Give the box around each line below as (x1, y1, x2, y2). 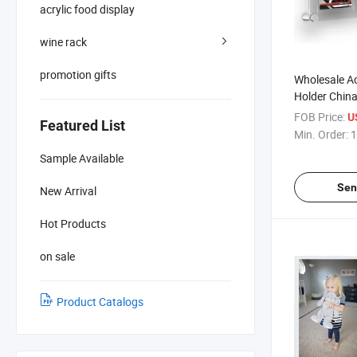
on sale (40, 248, 75, 264)
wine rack (40, 33, 87, 49)
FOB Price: (294, 108, 345, 124)
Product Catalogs (57, 293, 143, 309)
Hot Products (40, 215, 106, 231)
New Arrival (40, 182, 96, 198)
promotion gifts (40, 66, 116, 82)
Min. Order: (294, 126, 348, 142)
